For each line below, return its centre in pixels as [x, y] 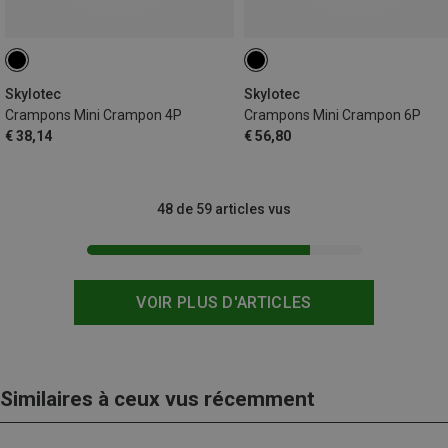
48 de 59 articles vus [224, 209]
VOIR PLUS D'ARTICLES [224, 303]
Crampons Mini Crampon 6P [332, 115]
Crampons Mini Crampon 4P [93, 115]
